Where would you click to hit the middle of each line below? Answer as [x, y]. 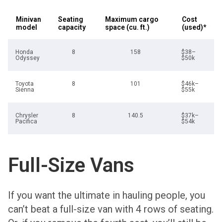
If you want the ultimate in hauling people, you [107, 195]
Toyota [25, 83]
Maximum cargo [132, 19]
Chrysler [27, 115]
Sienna [25, 89]
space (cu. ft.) [127, 27]
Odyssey [28, 58]
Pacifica [26, 121]
